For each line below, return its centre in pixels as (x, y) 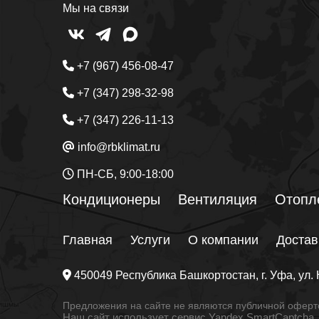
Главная (87, 240)
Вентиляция (217, 199)
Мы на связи (95, 8)
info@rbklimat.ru (117, 147)
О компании (223, 240)
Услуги (150, 240)
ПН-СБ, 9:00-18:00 (124, 174)
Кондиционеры (111, 199)
